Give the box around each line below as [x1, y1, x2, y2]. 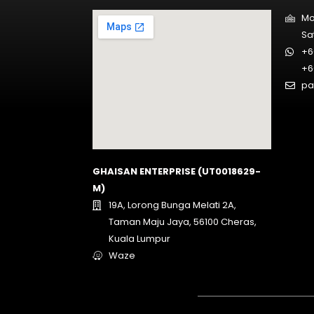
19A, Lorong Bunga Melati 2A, [108, 198, 236, 212]
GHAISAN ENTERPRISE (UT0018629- [93, 164, 261, 178]
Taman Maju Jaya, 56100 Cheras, [108, 214, 257, 228]
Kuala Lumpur [108, 231, 170, 245]
